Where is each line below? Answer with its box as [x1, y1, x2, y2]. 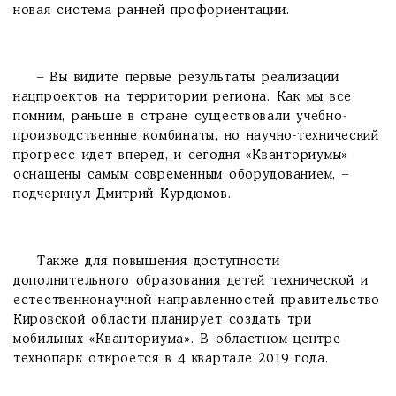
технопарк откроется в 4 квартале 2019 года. [13, 353, 329, 365]
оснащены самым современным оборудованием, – [13, 169, 349, 181]
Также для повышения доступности [13, 255, 280, 268]
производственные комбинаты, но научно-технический [13, 130, 379, 142]
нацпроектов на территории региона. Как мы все [13, 91, 353, 103]
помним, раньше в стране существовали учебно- [13, 110, 347, 123]
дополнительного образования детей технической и [13, 275, 369, 287]
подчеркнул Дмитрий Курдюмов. [13, 188, 232, 201]
